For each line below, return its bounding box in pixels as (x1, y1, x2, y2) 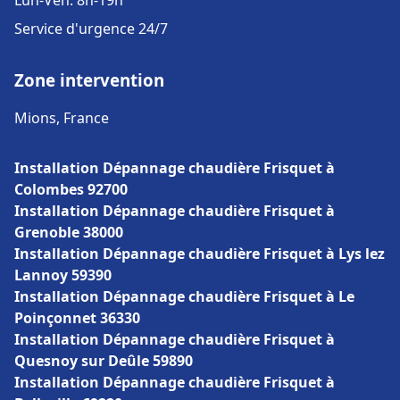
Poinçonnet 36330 (14, 308, 140, 328)
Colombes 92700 (14, 179, 128, 199)
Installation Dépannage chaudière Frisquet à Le (14, 287, 354, 306)
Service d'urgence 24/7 (14, 19, 168, 38)
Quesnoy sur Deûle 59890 (14, 351, 193, 371)
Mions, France (14, 108, 109, 128)
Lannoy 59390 (14, 265, 112, 285)
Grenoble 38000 (14, 222, 123, 242)
